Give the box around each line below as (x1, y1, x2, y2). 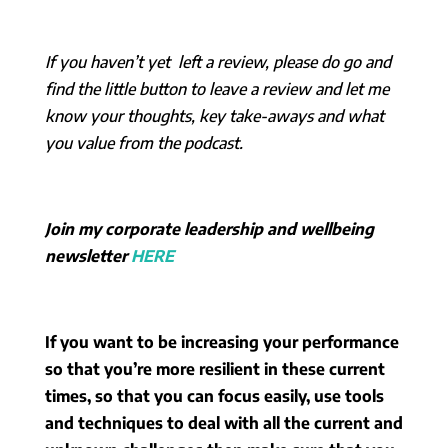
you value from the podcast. (44, 132, 243, 153)
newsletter (44, 245, 131, 266)
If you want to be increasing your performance (44, 331, 399, 352)
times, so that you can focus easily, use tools (44, 385, 384, 406)
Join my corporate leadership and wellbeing (44, 218, 374, 239)
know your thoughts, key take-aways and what (44, 105, 384, 126)
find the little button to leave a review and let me (44, 78, 389, 99)
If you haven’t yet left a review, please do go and (44, 51, 391, 72)
